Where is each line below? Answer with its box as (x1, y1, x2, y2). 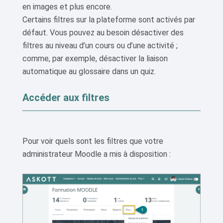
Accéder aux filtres (22, 91, 110, 104)
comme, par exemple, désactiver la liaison (22, 53, 168, 63)
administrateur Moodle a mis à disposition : (22, 149, 171, 159)
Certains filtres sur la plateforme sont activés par (22, 14, 195, 24)
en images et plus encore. (22, 1, 112, 11)
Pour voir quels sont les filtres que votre (22, 136, 163, 146)
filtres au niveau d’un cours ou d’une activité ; (22, 40, 178, 50)
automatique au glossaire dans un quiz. (22, 66, 156, 76)
